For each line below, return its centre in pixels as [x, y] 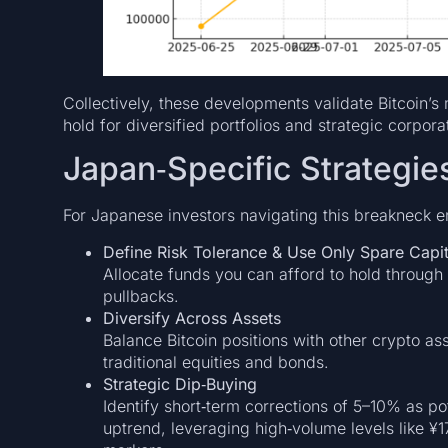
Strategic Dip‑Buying [179, 383]
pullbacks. [140, 295]
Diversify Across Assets [191, 317]
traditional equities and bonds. [215, 361]
